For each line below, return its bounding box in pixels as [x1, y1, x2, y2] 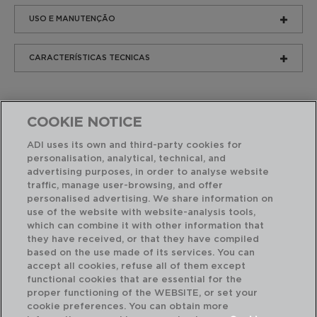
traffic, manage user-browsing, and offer [27, 181, 224, 190]
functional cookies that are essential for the [27, 275, 243, 284]
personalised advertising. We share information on [27, 195, 274, 204]
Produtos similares [35, 169, 175, 184]
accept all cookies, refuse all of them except [27, 262, 246, 271]
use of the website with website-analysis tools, [27, 208, 256, 217]
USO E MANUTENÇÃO [29, 15, 115, 23]
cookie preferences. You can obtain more [27, 302, 229, 311]
